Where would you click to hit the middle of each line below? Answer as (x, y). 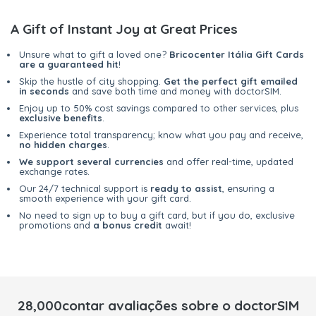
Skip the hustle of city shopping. (91, 81)
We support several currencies (91, 162)
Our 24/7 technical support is (85, 189)
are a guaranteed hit (69, 65)
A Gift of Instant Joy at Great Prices (124, 29)
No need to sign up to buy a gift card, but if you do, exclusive (157, 215)
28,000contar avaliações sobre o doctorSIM (158, 306)
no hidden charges (63, 145)
